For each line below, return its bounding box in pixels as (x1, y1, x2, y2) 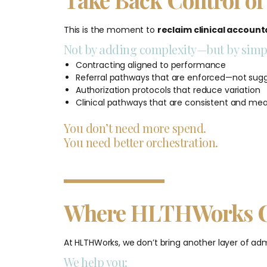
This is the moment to (63, 23, 157, 36)
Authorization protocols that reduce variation (75, 83, 260, 96)
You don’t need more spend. (63, 119, 206, 136)
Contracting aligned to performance (75, 58, 226, 71)
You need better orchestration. (63, 133, 218, 150)
